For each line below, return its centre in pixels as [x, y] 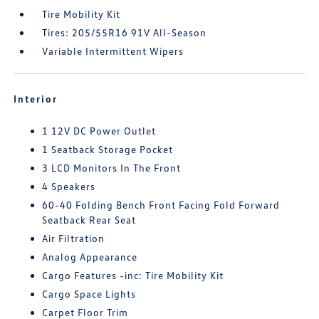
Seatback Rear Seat [89, 220]
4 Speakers [69, 187]
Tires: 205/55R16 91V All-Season [125, 33]
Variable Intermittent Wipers [113, 51]
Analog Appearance [90, 257]
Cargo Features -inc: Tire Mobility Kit [133, 276]
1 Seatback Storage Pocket [108, 150]
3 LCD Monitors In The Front [112, 168]
